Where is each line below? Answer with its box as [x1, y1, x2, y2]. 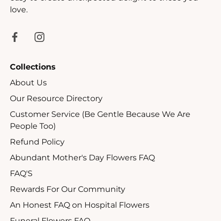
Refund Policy [10, 137, 65, 147]
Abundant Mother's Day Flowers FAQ [10, 153, 155, 163]
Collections [10, 62, 56, 72]
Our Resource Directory [10, 94, 103, 104]
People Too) [10, 121, 56, 131]
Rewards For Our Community [10, 184, 125, 194]
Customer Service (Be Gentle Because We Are [10, 110, 190, 119]
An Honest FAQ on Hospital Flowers [10, 200, 149, 210]
